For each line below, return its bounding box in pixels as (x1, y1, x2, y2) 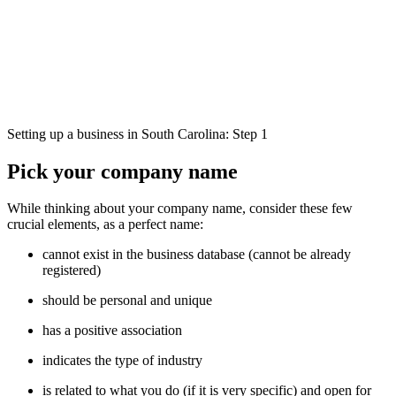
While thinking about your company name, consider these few (7, 201, 353, 217)
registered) (42, 263, 101, 278)
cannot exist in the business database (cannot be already (42, 247, 351, 263)
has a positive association (42, 323, 182, 339)
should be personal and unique (42, 293, 212, 308)
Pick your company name (7, 159, 238, 183)
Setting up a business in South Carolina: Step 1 (7, 126, 268, 141)
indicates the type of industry (42, 353, 202, 369)
